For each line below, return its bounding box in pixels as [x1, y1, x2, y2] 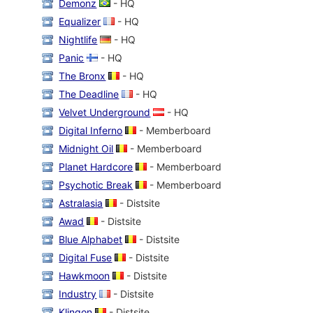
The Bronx [59, 69, 106, 82]
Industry [59, 287, 97, 300]
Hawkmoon [59, 269, 110, 282]
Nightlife [59, 33, 98, 45]
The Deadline [59, 87, 119, 100]
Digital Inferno [59, 124, 123, 136]
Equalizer [59, 15, 101, 27]
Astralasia [59, 196, 103, 209]
